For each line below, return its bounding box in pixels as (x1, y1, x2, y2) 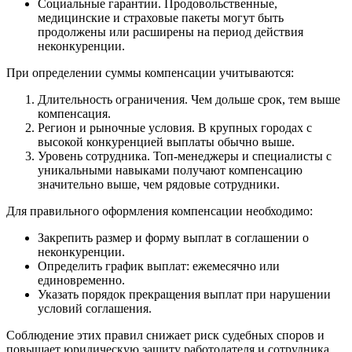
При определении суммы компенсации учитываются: (6, 65, 294, 79)
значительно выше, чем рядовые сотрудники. (38, 177, 280, 191)
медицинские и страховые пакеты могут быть (38, 10, 284, 24)
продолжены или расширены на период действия (38, 24, 303, 38)
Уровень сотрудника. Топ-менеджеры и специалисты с (38, 148, 332, 163)
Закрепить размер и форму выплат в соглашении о (38, 230, 309, 244)
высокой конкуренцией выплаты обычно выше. (38, 134, 295, 148)
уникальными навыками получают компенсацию (38, 163, 302, 177)
